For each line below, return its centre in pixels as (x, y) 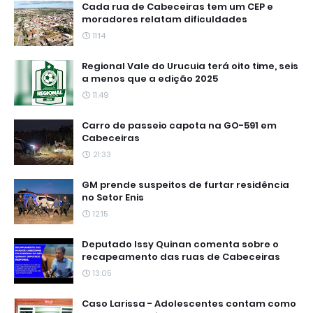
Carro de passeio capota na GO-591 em (179, 125)
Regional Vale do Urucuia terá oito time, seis (190, 66)
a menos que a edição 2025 (150, 78)
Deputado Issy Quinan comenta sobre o (180, 244)
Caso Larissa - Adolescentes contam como (189, 303)
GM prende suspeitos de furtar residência (185, 184)
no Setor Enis (113, 197)
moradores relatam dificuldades (165, 19)
